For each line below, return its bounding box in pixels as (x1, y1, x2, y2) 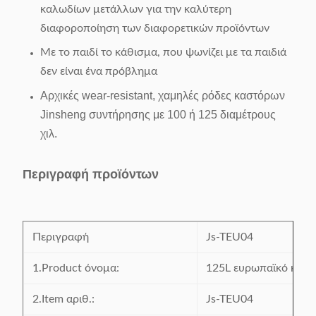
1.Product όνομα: (32, 262, 119, 274)
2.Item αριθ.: (32, 293, 95, 305)
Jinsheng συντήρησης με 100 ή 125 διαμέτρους (40, 109, 276, 121)
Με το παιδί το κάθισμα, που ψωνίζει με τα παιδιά (40, 47, 286, 58)
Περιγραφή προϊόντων (23, 167, 159, 181)
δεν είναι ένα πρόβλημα (40, 66, 157, 77)
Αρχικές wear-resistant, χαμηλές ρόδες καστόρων (40, 90, 285, 102)
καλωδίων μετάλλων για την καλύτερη (40, 4, 231, 15)
